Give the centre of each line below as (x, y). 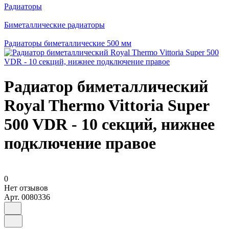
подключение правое (80, 143)
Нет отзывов (26, 188)
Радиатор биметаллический (106, 87)
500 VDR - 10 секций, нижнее (109, 124)
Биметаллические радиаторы (54, 25)
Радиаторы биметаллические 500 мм (68, 43)
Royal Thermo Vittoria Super (107, 106)
